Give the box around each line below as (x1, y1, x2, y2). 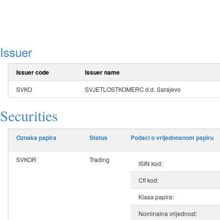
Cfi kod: (138, 176, 159, 185)
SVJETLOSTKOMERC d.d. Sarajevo (85, 85, 181, 94)
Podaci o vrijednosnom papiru (131, 133, 214, 142)
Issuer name (85, 68, 120, 77)
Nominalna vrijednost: (138, 209, 197, 218)
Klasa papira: (138, 192, 174, 201)
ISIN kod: (138, 159, 163, 168)
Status (89, 133, 108, 142)
